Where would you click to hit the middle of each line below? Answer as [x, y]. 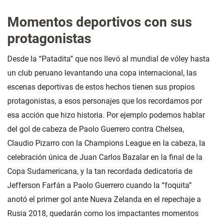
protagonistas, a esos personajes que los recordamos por [105, 101]
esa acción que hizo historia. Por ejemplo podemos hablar [106, 115]
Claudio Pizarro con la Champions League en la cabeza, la [106, 143]
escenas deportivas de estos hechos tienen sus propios [101, 87]
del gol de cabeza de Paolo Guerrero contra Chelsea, [96, 129]
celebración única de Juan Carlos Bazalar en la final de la [105, 157]
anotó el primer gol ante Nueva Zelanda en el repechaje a [104, 200]
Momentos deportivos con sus [100, 22]
